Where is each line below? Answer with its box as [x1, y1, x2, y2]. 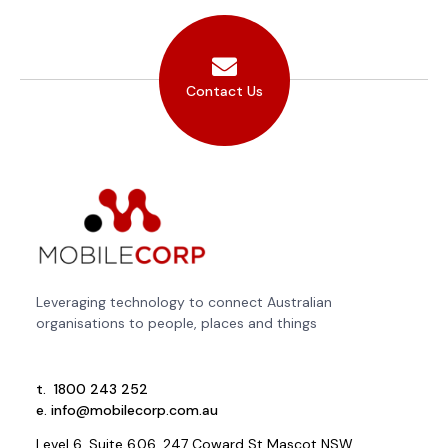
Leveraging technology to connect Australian [36, 293, 332, 312]
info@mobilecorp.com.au [51, 401, 218, 420]
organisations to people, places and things [36, 314, 317, 333]
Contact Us [185, 82, 263, 101]
